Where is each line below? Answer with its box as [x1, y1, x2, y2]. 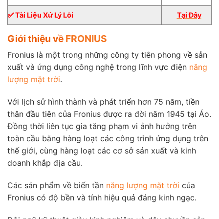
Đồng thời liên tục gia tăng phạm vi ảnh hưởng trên [7, 121, 197, 131]
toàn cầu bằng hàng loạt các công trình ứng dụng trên [7, 133, 208, 143]
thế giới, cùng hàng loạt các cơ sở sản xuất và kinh [7, 145, 196, 155]
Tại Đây [176, 10, 201, 19]
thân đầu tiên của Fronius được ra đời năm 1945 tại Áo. [7, 109, 211, 119]
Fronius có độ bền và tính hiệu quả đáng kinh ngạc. [7, 192, 197, 202]
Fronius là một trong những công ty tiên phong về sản [7, 50, 207, 60]
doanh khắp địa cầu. [7, 157, 83, 168]
